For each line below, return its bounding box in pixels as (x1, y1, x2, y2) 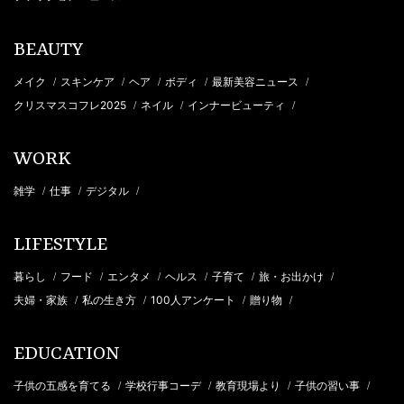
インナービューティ (188, 97, 288, 112)
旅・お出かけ (259, 269, 326, 283)
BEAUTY (14, 39, 83, 61)
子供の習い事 (295, 378, 363, 392)
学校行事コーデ (125, 378, 204, 392)
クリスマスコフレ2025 (14, 97, 129, 112)
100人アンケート (151, 292, 238, 307)
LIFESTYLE (14, 234, 107, 256)
